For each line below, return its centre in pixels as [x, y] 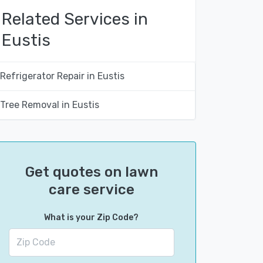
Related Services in [75, 19]
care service [91, 189]
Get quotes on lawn [91, 172]
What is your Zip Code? [92, 217]
